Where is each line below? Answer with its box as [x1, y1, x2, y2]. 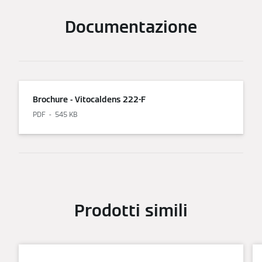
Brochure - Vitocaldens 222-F [33, 94, 146, 105]
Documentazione [65, 16, 197, 38]
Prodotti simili [74, 200, 188, 222]
